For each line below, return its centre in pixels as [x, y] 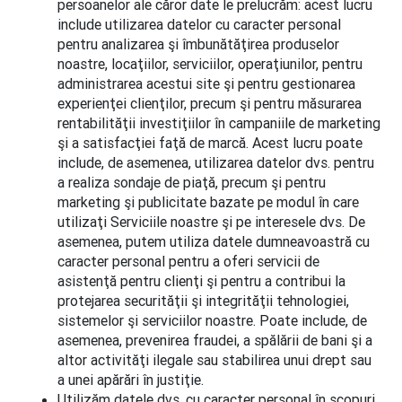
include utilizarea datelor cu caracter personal [199, 24]
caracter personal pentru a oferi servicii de [188, 261]
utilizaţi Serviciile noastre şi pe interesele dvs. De [211, 222]
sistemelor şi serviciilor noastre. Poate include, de [212, 320]
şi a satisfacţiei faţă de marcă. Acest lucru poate [210, 143]
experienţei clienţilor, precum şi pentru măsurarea [210, 103]
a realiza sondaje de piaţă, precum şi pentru [192, 182]
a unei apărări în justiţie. [131, 380]
